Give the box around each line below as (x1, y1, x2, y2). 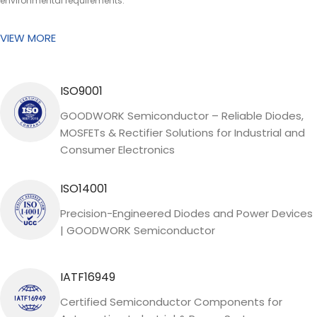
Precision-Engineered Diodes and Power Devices (60, 206, 313, 221)
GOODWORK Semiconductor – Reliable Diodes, (60, 108, 304, 123)
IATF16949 (60, 269, 115, 285)
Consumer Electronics (60, 142, 175, 157)
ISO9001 (60, 83, 103, 99)
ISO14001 (60, 180, 108, 197)
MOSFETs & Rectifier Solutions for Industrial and (60, 125, 305, 140)
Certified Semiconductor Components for (60, 294, 282, 309)
